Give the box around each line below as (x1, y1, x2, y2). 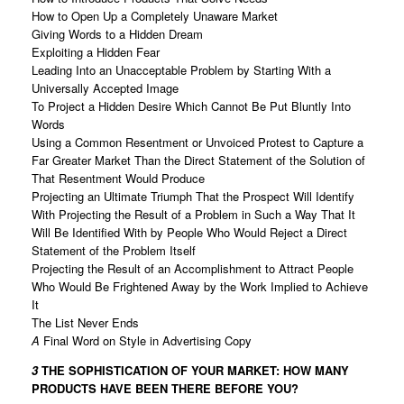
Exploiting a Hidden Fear (32, 43, 160, 61)
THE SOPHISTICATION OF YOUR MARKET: (41, 362, 283, 380)
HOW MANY (283, 362, 349, 380)
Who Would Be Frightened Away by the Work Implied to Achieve (32, 278, 368, 296)
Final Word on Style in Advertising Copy (43, 332, 252, 350)
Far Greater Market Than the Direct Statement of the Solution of (32, 151, 365, 170)
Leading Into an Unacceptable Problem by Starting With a (32, 61, 331, 79)
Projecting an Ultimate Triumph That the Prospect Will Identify (32, 188, 354, 206)
